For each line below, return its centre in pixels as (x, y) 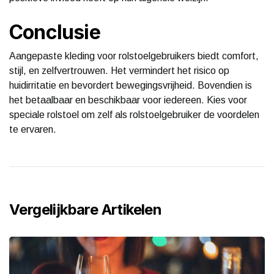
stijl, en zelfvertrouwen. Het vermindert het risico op (119, 70)
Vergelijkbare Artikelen (86, 209)
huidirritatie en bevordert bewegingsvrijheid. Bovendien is (131, 85)
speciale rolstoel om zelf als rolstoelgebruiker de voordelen (134, 114)
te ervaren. (33, 129)
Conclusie (55, 32)
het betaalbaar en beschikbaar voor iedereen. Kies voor (128, 100)
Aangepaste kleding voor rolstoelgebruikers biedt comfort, (134, 56)
